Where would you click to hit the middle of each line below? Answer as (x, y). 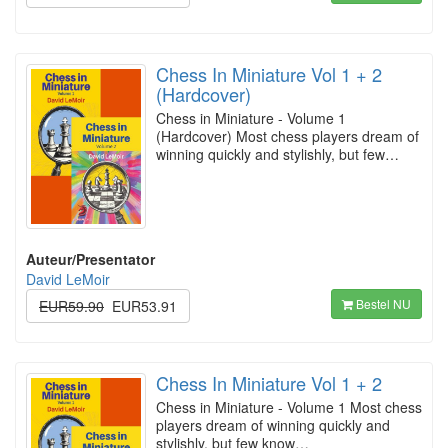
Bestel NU (382, 303)
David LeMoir (68, 278)
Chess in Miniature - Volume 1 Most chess (289, 407)
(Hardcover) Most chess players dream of (287, 136)
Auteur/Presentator (90, 258)
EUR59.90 (71, 305)
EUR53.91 (144, 305)
